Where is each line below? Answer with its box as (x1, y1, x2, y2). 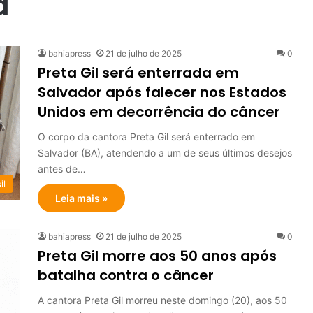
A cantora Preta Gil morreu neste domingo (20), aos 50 (38, 293, 287, 306)
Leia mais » (55, 191, 108, 204)
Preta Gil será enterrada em (38, 62, 239, 82)
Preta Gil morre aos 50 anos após (38, 245, 277, 265)
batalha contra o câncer (38, 265, 214, 285)
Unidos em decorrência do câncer (38, 101, 280, 122)
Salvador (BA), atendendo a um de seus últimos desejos (38, 146, 292, 159)
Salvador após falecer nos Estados (38, 82, 286, 102)
